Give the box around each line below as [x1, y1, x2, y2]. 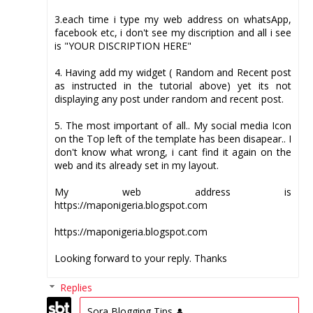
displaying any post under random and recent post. [54, 92, 284, 106]
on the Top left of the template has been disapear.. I [54, 132, 291, 146]
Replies [60, 281, 93, 295]
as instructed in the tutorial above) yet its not [54, 79, 291, 93]
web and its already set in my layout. [54, 159, 219, 173]
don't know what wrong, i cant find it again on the [54, 145, 291, 159]
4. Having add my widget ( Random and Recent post [54, 66, 291, 80]
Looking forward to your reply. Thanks [54, 252, 227, 265]
